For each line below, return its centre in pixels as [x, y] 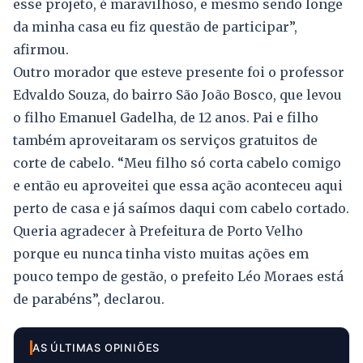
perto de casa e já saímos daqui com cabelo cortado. [181, 209]
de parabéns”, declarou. [89, 299]
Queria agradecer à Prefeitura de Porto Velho [158, 231]
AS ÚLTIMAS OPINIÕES [96, 348]
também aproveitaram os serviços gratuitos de [165, 141]
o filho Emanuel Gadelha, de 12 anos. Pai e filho [166, 118]
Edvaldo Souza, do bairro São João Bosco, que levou [177, 95]
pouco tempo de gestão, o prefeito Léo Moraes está [178, 277]
